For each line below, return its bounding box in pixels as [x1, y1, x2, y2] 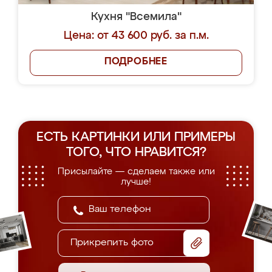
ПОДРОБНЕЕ [104, 57, 168, 67]
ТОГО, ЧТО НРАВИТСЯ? [66, 146, 206, 159]
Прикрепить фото [70, 238, 154, 248]
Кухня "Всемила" [90, 12, 182, 22]
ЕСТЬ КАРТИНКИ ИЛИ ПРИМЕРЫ [36, 131, 236, 144]
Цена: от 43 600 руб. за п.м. [63, 30, 209, 41]
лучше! [121, 177, 151, 186]
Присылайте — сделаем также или [57, 167, 215, 176]
